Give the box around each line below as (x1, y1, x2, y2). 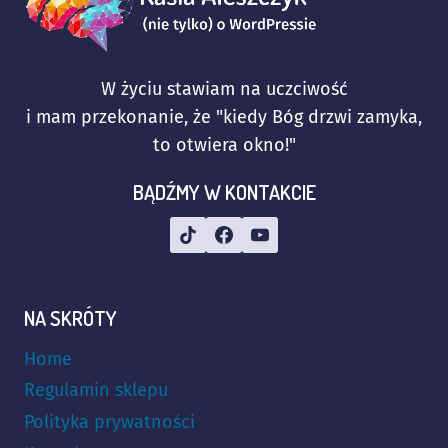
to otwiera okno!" (152, 133, 296, 156)
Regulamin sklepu (24, 379, 168, 402)
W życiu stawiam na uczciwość (100, 77, 348, 100)
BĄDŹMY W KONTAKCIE (132, 178, 316, 205)
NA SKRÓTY (24, 304, 117, 331)
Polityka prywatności (24, 410, 195, 433)
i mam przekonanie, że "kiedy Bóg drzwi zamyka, (26, 105, 422, 128)
